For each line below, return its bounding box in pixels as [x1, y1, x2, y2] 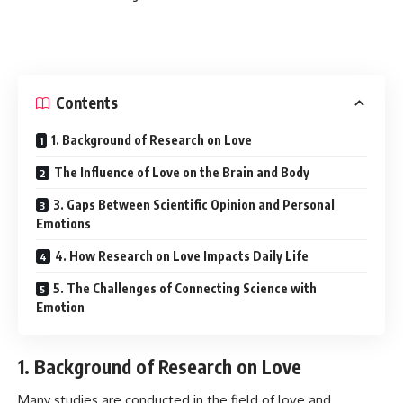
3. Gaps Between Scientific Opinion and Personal [53, 196, 335, 212]
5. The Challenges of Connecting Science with [53, 280, 317, 296]
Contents [56, 93, 118, 113]
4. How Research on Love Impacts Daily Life [55, 247, 309, 264]
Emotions [36, 215, 91, 231]
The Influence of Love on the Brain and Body [54, 164, 309, 180]
